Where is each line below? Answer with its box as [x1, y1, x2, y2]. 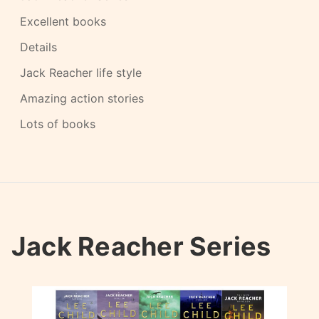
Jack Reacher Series [11, 231, 271, 262]
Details [20, 40, 57, 54]
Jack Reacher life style [20, 66, 142, 80]
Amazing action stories [20, 91, 144, 105]
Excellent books [20, 14, 106, 28]
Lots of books [20, 117, 95, 131]
